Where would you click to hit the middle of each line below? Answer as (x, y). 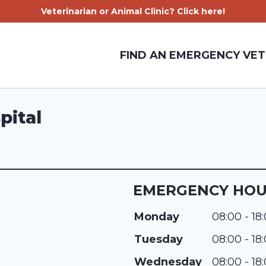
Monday (157, 217)
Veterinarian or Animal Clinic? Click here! (133, 11)
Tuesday (159, 239)
